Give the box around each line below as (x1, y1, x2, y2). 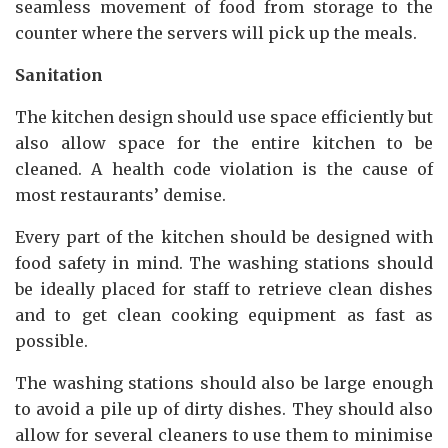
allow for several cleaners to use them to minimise (15, 424, 433, 445)
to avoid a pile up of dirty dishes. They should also (15, 398, 433, 419)
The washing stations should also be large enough (15, 372, 433, 393)
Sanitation (15, 64, 103, 85)
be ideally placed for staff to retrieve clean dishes (15, 278, 433, 299)
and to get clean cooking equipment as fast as (15, 304, 433, 325)
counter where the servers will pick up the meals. (15, 22, 417, 43)
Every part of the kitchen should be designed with (15, 226, 433, 247)
